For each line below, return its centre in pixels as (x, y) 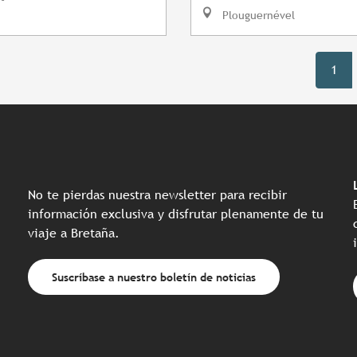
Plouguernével (257, 15)
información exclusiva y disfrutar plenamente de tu (176, 214)
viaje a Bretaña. (74, 233)
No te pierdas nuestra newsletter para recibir (157, 195)
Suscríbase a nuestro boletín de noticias (153, 277)
